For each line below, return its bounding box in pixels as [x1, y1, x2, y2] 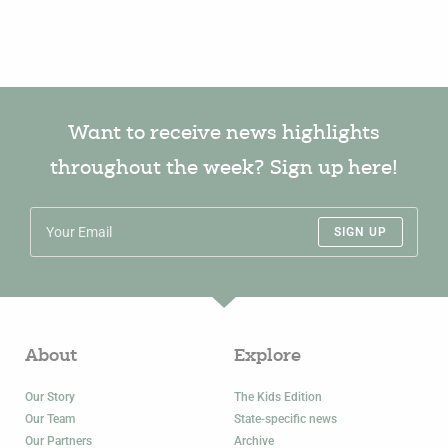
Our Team [25, 412, 75, 427]
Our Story [25, 390, 75, 405]
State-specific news [234, 412, 337, 427]
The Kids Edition [234, 390, 322, 405]
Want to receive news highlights [68, 124, 380, 145]
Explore [234, 347, 301, 367]
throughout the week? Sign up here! [50, 159, 398, 180]
